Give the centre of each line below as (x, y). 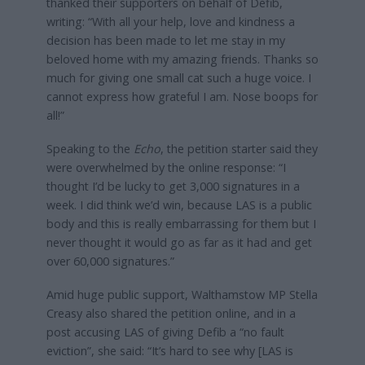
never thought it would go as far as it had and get (179, 242)
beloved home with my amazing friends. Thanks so (182, 59)
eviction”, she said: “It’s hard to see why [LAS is (169, 350)
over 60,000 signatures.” (110, 261)
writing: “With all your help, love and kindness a (170, 21)
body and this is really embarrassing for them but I (181, 223)
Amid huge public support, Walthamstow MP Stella (182, 294)
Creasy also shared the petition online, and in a (171, 313)
